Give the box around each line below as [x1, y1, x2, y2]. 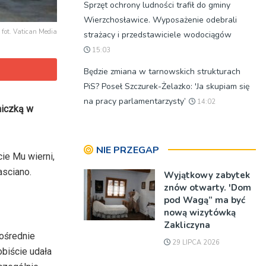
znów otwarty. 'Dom [164, 182, 251, 194]
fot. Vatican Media [2, 27, 57, 37]
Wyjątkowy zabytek [164, 169, 250, 181]
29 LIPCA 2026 [170, 238, 220, 247]
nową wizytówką [164, 207, 236, 218]
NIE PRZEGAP [96, 144, 159, 157]
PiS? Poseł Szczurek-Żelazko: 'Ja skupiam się [84, 81, 249, 92]
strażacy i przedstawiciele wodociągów [84, 29, 232, 40]
